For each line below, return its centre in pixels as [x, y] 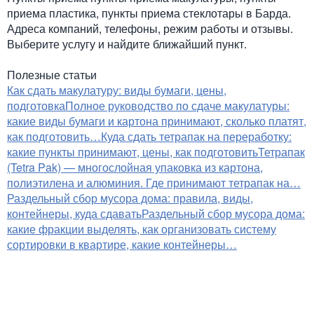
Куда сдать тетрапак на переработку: [196, 136]
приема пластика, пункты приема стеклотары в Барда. [149, 13]
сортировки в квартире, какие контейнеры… [122, 244]
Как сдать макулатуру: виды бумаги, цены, [117, 90]
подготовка [36, 105]
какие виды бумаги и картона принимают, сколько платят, [157, 121]
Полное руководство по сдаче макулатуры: [177, 105]
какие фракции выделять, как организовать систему [142, 229]
